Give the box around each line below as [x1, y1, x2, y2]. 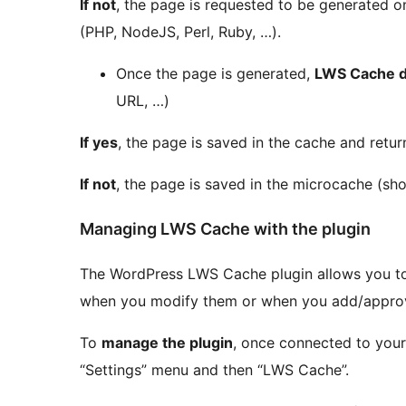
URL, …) [116, 91, 169, 110]
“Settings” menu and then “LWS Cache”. [80, 360, 349, 379]
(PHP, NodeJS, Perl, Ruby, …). [80, 22, 281, 41]
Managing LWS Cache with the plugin [80, 218, 371, 238]
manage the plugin [101, 333, 233, 352]
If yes [80, 132, 118, 151]
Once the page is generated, [116, 63, 314, 82]
